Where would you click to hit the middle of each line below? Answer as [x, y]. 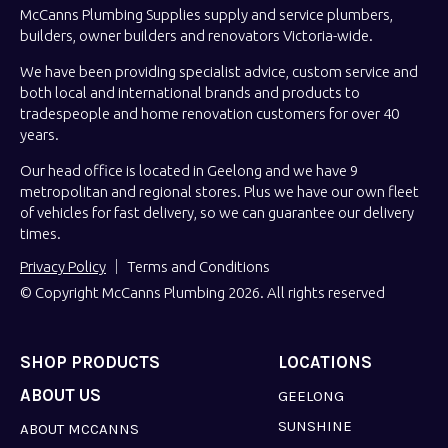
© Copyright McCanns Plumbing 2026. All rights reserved [202, 292]
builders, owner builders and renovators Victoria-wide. [196, 35]
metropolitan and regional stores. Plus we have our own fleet [219, 191]
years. [39, 134]
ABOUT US [60, 394]
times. [40, 233]
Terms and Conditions [198, 266]
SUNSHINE [315, 425]
